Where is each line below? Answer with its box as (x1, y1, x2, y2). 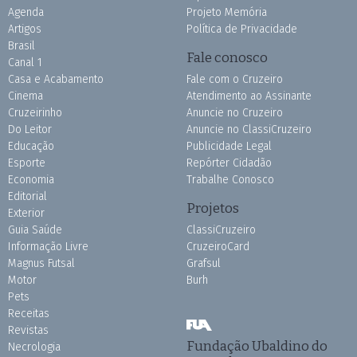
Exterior (8, 206, 45, 220)
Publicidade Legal (186, 139, 272, 153)
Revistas (8, 323, 49, 337)
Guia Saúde (8, 222, 62, 237)
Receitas (8, 306, 49, 320)
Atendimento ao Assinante (186, 88, 312, 103)
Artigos (8, 22, 41, 36)
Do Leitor (8, 122, 52, 136)
